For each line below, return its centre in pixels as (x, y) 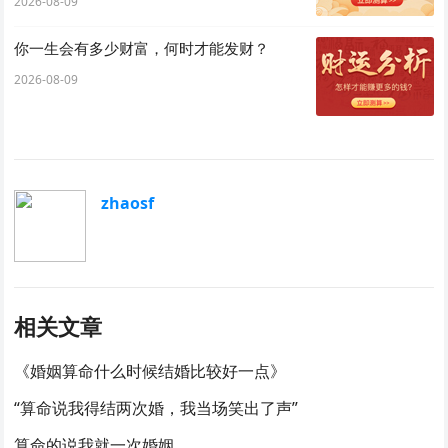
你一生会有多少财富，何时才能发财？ (142, 48)
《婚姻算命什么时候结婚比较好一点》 (150, 371)
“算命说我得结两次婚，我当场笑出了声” (156, 408)
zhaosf (128, 203)
